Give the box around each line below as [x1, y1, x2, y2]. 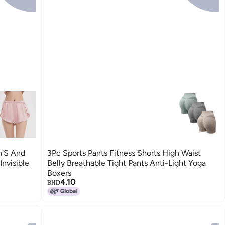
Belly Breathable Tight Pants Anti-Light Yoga [47, 158, 206, 168]
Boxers [47, 168, 72, 178]
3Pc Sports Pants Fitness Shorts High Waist [47, 148, 201, 158]
